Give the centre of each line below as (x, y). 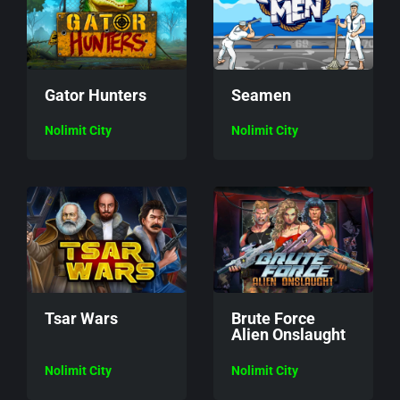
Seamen (261, 95)
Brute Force (273, 319)
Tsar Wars (81, 319)
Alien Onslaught (288, 335)
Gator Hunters (96, 95)
